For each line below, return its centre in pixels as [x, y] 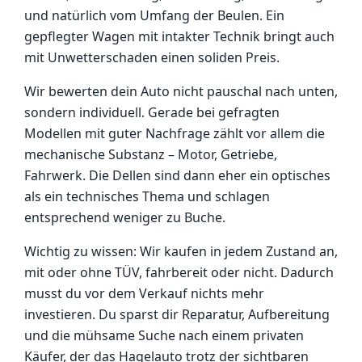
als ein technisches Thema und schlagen [147, 196]
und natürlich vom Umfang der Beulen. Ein [154, 15]
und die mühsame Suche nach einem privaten [164, 335]
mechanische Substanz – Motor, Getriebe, [151, 154]
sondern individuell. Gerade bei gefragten [152, 112]
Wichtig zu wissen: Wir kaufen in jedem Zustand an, [181, 251]
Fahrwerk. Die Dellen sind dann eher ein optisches [177, 175]
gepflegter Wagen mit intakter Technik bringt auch [179, 36]
